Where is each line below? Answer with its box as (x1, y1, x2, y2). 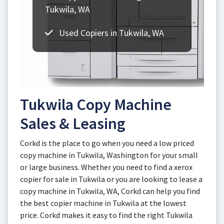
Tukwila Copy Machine (20, 94, 171, 114)
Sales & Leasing (20, 113, 125, 133)
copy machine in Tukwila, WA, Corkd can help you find (20, 186, 200, 196)
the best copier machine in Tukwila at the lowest (20, 198, 186, 208)
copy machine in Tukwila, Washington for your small (20, 150, 198, 160)
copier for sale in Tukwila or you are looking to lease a (20, 174, 202, 184)
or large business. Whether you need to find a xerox (20, 162, 192, 172)
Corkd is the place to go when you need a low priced (20, 138, 194, 148)
